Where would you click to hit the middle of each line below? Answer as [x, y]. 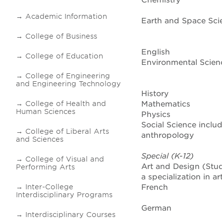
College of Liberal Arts [67, 131]
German [156, 208]
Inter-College [49, 187]
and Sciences [40, 139]
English [156, 52]
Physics [156, 114]
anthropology [167, 135]
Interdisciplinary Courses [70, 215]
